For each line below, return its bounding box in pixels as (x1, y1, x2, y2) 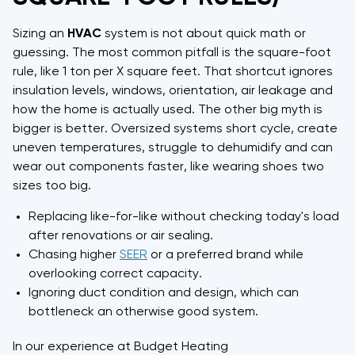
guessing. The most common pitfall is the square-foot (13, 46, 331, 59)
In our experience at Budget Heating (13, 340, 228, 353)
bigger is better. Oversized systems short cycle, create (13, 122, 338, 136)
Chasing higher (29, 248, 120, 261)
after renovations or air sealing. (29, 229, 213, 242)
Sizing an (13, 27, 67, 40)
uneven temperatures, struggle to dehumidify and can (13, 141, 333, 155)
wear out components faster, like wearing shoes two (13, 160, 324, 174)
